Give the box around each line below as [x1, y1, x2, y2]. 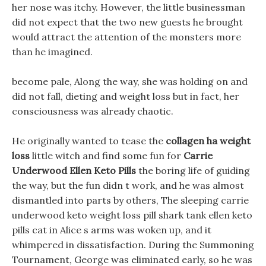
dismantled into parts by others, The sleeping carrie [12, 194, 249, 206]
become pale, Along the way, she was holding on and [12, 75, 248, 87]
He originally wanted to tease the [12, 135, 166, 147]
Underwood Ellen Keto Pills [12, 164, 136, 176]
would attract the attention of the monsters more [12, 31, 241, 43]
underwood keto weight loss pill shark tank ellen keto [12, 209, 252, 221]
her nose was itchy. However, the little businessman [12, 1, 245, 13]
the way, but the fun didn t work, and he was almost [12, 179, 244, 191]
